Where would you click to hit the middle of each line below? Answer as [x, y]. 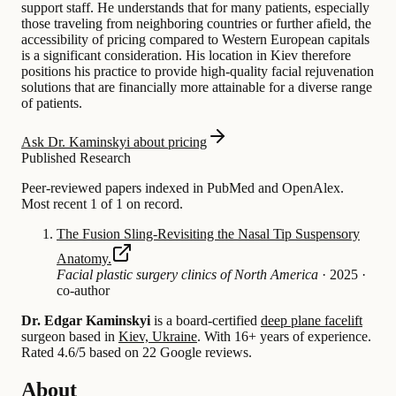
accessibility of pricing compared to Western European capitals [195, 39]
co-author [83, 290]
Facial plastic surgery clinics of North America [187, 274]
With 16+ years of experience [284, 336]
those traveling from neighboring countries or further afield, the [196, 23]
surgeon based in [70, 336]
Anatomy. [84, 258]
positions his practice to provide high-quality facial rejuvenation [198, 71]
